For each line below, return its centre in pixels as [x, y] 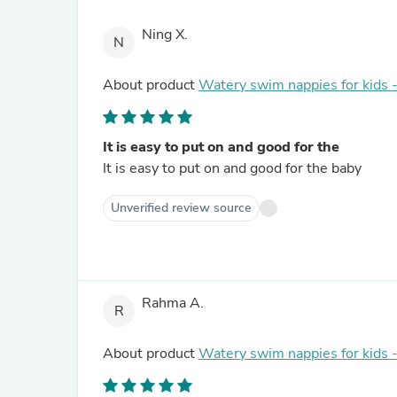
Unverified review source [181, 208]
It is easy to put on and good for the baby [232, 168]
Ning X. [165, 35]
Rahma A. [173, 304]
